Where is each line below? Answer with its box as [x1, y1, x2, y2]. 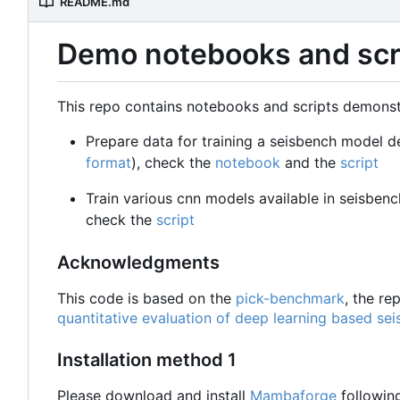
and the [280, 153, 340, 171]
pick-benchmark [236, 288, 345, 307]
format [86, 153, 131, 171]
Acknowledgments [57, 251, 220, 273]
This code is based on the [57, 288, 236, 307]
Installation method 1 [57, 348, 237, 371]
